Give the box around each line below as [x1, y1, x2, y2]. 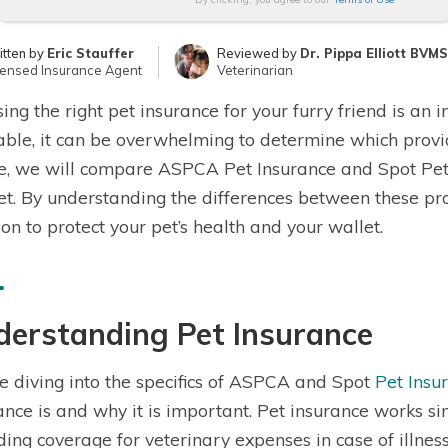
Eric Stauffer [47, 45, 135, 61]
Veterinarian [217, 62, 293, 78]
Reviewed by [217, 45, 300, 61]
